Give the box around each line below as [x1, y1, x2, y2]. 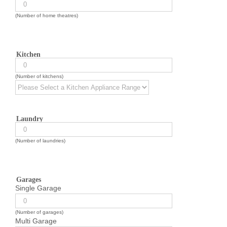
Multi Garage [15, 217, 57, 225]
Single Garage [15, 184, 61, 192]
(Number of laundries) [15, 138, 65, 143]
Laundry [16, 115, 43, 122]
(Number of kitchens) [15, 73, 63, 79]
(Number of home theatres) [15, 13, 78, 18]
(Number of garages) [15, 209, 63, 215]
